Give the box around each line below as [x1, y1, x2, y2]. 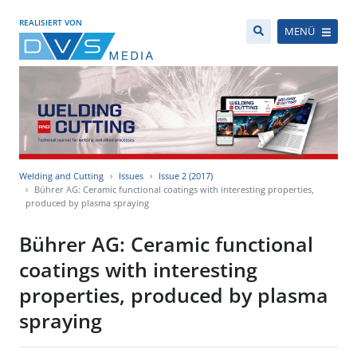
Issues [119, 170, 143, 182]
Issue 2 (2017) [159, 170, 213, 182]
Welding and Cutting [19, 170, 104, 182]
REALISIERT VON [19, 17, 82, 28]
